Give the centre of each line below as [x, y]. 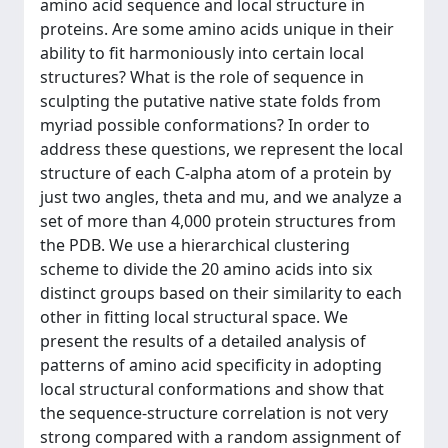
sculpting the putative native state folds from [210, 100]
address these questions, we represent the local [221, 148]
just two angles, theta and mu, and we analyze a [221, 196]
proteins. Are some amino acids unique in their [217, 28]
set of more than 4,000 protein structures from [218, 220]
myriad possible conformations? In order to [205, 124]
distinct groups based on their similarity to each [221, 292]
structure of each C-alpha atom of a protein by [215, 172]
